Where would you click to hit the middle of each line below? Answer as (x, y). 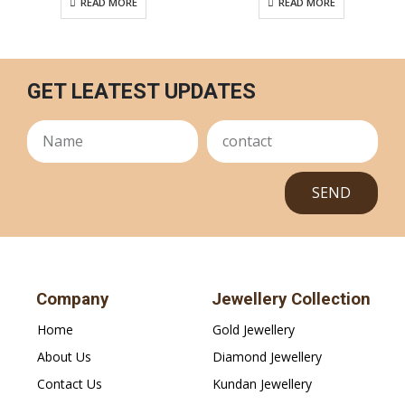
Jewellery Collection (291, 299)
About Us (64, 356)
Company (72, 299)
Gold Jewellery (254, 329)
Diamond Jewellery (267, 356)
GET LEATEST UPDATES (141, 91)
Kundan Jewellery (262, 383)
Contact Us (70, 383)
